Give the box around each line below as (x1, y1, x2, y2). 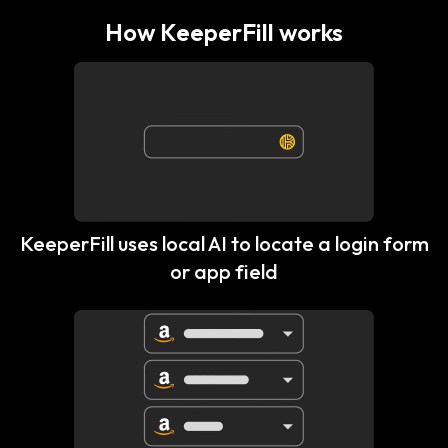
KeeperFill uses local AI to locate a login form (19, 230, 429, 256)
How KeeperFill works (105, 16, 343, 47)
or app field (170, 258, 278, 284)
